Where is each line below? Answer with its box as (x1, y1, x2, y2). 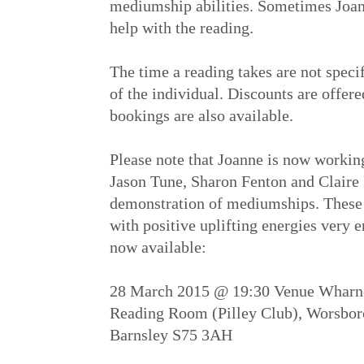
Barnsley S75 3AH (110, 325, 232, 344)
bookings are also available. (110, 106, 293, 124)
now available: (110, 237, 206, 256)
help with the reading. (110, 18, 253, 37)
